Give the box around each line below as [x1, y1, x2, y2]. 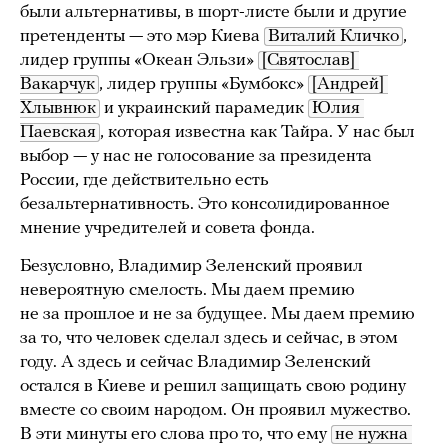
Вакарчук [20, 75, 95, 95]
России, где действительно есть [20, 171, 269, 191]
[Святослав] [262, 51, 355, 71]
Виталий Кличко [268, 27, 399, 47]
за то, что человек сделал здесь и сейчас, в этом [20, 329, 398, 349]
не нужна [335, 425, 408, 445]
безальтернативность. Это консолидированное [20, 195, 390, 215]
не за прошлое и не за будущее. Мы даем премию [20, 305, 415, 325]
